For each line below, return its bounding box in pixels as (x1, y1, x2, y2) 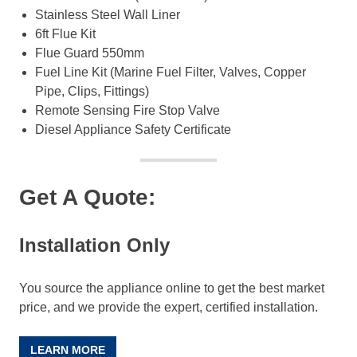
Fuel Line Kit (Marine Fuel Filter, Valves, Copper (35, 65, 306, 80)
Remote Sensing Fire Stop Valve (35, 104, 220, 118)
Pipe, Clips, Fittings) (35, 84, 149, 99)
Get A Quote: (19, 185, 155, 210)
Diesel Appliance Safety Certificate (35, 123, 231, 137)
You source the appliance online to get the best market (19, 281, 324, 296)
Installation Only (19, 234, 170, 257)
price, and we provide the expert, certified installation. (19, 300, 318, 315)
